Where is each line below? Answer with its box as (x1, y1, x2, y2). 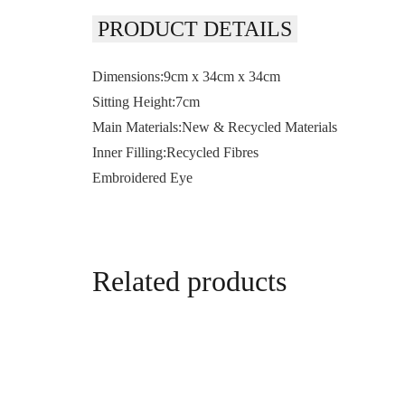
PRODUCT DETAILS (98, 16, 292, 41)
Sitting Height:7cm (92, 93, 200, 109)
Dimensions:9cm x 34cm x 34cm (92, 68, 280, 84)
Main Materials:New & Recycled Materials (92, 118, 337, 135)
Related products (92, 264, 287, 297)
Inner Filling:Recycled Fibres (92, 144, 259, 160)
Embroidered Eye (92, 169, 193, 185)
